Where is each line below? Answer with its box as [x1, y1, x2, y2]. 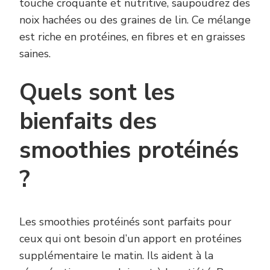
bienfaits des [19, 105, 157, 138]
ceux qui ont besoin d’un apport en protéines [19, 231, 242, 246]
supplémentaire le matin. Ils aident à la [19, 248, 213, 263]
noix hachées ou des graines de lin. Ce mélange [19, 13, 251, 28]
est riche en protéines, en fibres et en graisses [19, 30, 245, 45]
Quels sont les [19, 77, 175, 109]
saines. [19, 46, 51, 61]
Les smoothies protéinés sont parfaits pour [19, 215, 231, 230]
